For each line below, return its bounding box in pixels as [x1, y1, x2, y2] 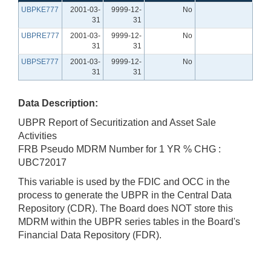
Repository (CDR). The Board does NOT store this [18, 203, 233, 214]
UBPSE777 [21, 57, 59, 66]
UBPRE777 [21, 31, 59, 40]
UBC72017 [18, 157, 67, 168]
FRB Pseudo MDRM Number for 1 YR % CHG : [18, 143, 221, 154]
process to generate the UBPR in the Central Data [18, 189, 232, 200]
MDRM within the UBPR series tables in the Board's [18, 216, 240, 227]
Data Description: [18, 97, 98, 108]
